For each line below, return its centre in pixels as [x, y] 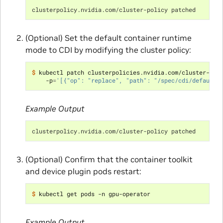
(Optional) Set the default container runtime [108, 38]
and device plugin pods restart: [83, 171]
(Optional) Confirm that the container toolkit [109, 160]
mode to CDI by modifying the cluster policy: [108, 50]
